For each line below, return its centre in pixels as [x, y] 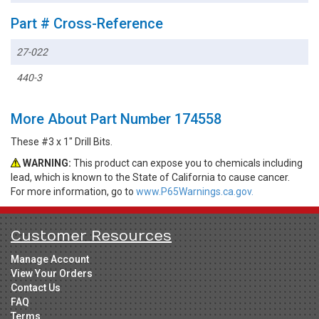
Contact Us [36, 287]
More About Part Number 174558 [116, 119]
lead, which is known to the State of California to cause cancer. [150, 177]
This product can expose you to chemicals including [187, 163]
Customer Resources [91, 236]
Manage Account [50, 259]
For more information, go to [73, 191]
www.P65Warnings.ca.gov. [195, 191]
